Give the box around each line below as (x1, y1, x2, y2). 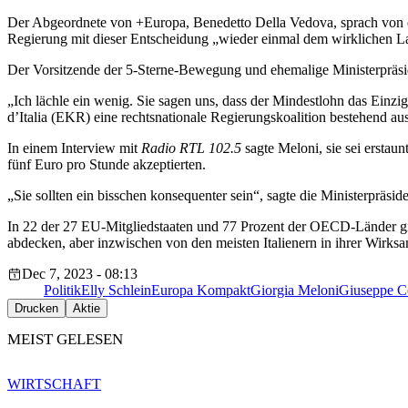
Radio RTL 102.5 (141, 140, 241, 157)
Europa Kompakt (151, 282, 250, 299)
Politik (44, 282, 81, 299)
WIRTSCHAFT (7, 375, 101, 392)
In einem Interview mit (7, 140, 141, 157)
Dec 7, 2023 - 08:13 (22, 266, 138, 282)
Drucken (15, 301, 58, 316)
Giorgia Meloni (250, 282, 339, 299)
